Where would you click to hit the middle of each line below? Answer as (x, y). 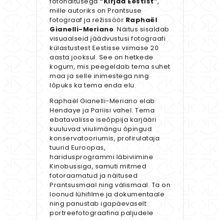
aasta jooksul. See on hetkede (102, 57)
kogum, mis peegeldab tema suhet (110, 67)
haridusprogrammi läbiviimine (101, 157)
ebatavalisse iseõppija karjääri (103, 120)
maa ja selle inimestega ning (99, 76)
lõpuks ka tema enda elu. (93, 85)
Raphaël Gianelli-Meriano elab (102, 101)
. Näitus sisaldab (141, 29)
